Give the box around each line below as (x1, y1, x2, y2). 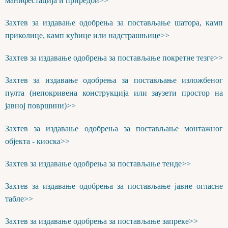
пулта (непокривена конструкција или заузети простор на (5, 89, 223, 98)
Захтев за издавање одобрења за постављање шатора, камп (5, 18, 223, 27)
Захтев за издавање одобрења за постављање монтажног (5, 124, 223, 133)
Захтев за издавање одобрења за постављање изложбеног (5, 76, 223, 85)
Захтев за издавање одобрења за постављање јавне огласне (5, 181, 223, 190)
